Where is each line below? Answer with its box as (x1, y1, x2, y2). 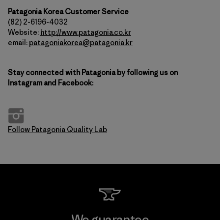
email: (8, 38, 29, 47)
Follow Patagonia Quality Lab (8, 125, 107, 134)
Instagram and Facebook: (8, 78, 93, 87)
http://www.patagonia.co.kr (40, 27, 131, 37)
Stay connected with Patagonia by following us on (8, 68, 178, 77)
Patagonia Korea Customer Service (8, 7, 129, 16)
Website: (8, 27, 40, 37)
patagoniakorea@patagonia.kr (29, 38, 133, 47)
